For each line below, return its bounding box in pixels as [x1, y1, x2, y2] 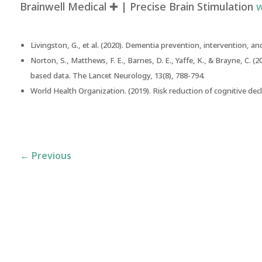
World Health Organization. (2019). [30, 85, 153, 97]
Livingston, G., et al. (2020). [30, 39, 125, 51]
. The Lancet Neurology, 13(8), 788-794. [68, 70, 205, 82]
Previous [31, 149, 71, 163]
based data [30, 70, 69, 82]
